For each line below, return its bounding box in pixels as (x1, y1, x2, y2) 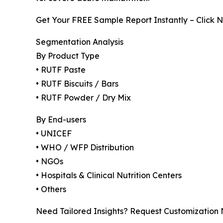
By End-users (36, 114, 86, 124)
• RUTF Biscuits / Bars (36, 78, 118, 89)
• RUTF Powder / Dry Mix (36, 92, 131, 103)
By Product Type (36, 50, 100, 61)
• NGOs (36, 156, 63, 166)
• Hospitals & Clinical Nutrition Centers (36, 170, 182, 180)
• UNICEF (36, 128, 72, 138)
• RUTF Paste (36, 64, 86, 75)
